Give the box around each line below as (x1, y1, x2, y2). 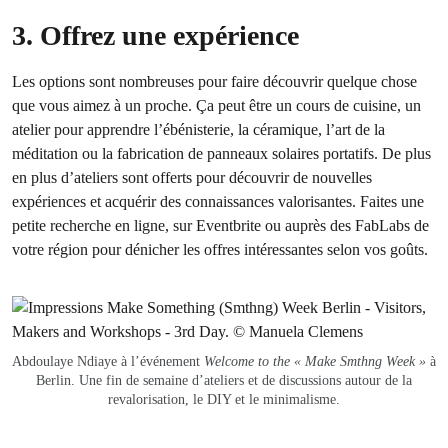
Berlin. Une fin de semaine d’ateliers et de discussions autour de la (36, 372, 412, 388)
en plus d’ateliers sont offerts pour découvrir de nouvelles (12, 167, 372, 187)
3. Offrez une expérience (12, 19, 299, 51)
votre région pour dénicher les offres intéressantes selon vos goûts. (12, 239, 428, 259)
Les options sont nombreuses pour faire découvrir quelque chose (12, 71, 417, 91)
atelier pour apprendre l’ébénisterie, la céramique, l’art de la (12, 119, 385, 139)
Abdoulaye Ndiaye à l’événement (12, 353, 204, 369)
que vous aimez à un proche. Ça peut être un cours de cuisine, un (12, 95, 421, 115)
